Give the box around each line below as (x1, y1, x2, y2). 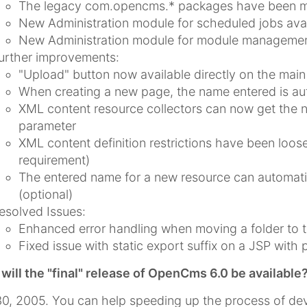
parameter (18, 118, 76, 133)
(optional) (18, 186, 73, 201)
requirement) (18, 152, 90, 167)
